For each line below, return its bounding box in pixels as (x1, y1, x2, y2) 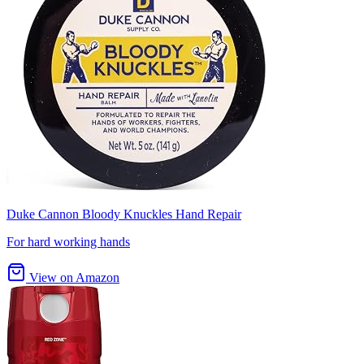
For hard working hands (6, 235, 130, 249)
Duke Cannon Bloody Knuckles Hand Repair (6, 207, 241, 222)
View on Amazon (26, 271, 119, 285)
